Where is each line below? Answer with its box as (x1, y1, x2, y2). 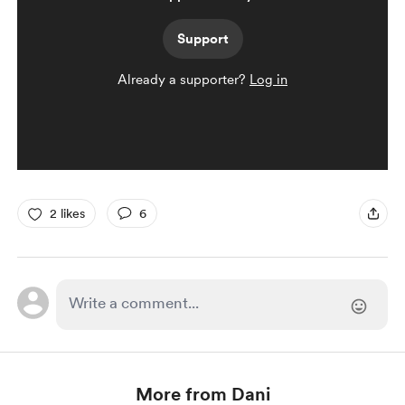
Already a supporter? (118, 71, 250, 88)
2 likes (49, 205, 85, 221)
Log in (250, 71, 287, 88)
